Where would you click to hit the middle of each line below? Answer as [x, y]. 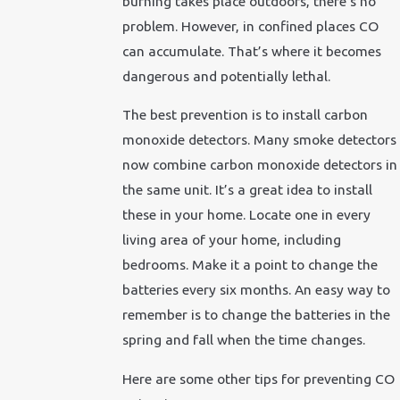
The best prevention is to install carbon [245, 115]
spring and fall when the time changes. [243, 340]
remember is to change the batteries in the [256, 315]
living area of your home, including [231, 240]
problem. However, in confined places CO [250, 25]
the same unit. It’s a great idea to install [247, 190]
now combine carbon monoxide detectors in [259, 165]
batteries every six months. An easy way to [256, 290]
